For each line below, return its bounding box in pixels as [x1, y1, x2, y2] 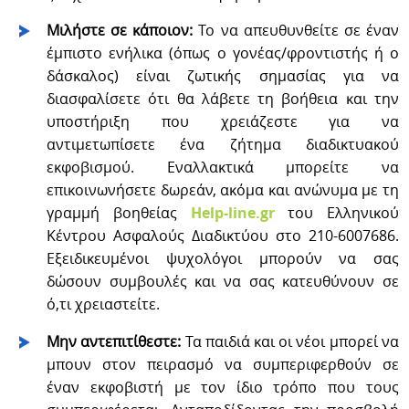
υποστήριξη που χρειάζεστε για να [47, 110, 399, 131]
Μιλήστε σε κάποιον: [47, 19, 199, 40]
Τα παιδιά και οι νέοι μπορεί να [184, 330, 399, 351]
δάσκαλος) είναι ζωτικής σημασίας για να [47, 65, 399, 86]
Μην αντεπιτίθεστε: [47, 330, 185, 351]
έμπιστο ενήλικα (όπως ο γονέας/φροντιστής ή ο [47, 42, 399, 63]
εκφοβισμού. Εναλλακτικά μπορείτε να [47, 156, 399, 177]
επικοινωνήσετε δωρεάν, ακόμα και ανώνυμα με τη [47, 179, 399, 200]
